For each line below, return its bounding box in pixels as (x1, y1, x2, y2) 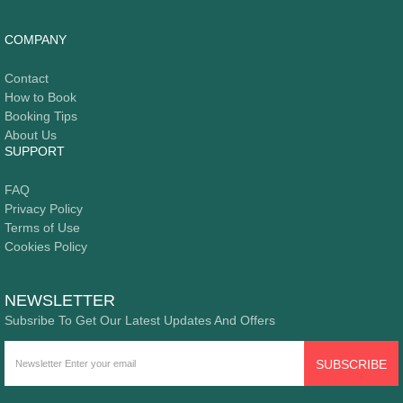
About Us (4, 127, 57, 142)
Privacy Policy (4, 201, 83, 216)
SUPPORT (4, 143, 65, 158)
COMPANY (4, 31, 67, 47)
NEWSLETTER (4, 291, 115, 309)
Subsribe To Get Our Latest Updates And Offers (4, 312, 275, 327)
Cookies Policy (4, 238, 87, 254)
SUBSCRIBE (316, 356, 387, 372)
